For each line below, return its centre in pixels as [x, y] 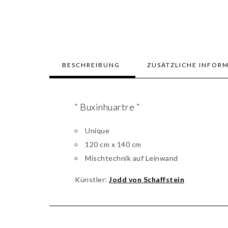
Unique [97, 131]
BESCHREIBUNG [91, 65]
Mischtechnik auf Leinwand [132, 158]
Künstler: [92, 180]
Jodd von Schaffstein [147, 180]
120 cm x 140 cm [113, 145]
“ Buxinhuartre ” [107, 107]
